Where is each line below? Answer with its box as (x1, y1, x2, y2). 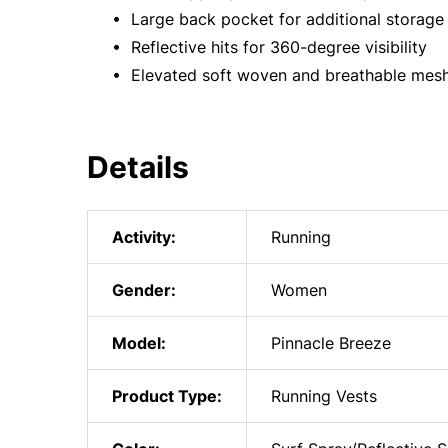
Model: (112, 333, 166, 354)
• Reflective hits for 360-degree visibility (107, 37, 427, 58)
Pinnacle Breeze (271, 333, 391, 354)
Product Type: (112, 386, 222, 407)
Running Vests (271, 386, 377, 407)
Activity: (112, 227, 176, 248)
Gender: (112, 280, 176, 301)
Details (87, 149, 189, 186)
